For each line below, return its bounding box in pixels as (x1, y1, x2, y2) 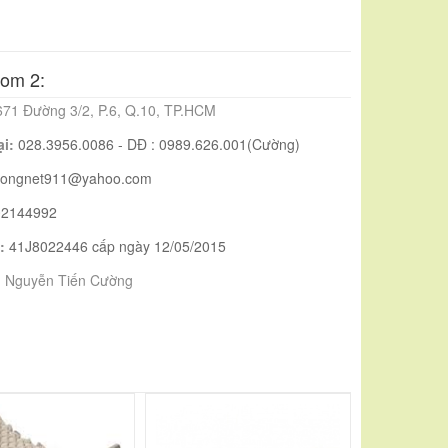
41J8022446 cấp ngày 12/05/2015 (8, 236, 226, 256)
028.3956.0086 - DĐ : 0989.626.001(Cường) (17, 134, 300, 154)
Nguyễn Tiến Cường (4, 270, 133, 290)
